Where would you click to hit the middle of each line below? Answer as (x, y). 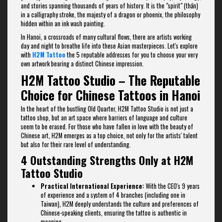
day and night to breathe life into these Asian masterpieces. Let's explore (109, 46)
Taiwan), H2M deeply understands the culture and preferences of (120, 204)
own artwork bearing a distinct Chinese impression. (82, 63)
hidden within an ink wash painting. (63, 23)
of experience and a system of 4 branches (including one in (113, 195)
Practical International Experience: (92, 186)
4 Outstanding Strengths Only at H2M (107, 160)
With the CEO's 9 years (172, 186)
